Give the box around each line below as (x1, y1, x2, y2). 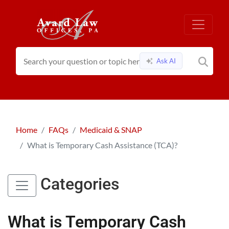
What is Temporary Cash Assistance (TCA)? (27, 140, 177, 150)
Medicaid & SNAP (80, 124, 142, 134)
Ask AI (155, 56, 176, 65)
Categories (36, 174, 119, 194)
